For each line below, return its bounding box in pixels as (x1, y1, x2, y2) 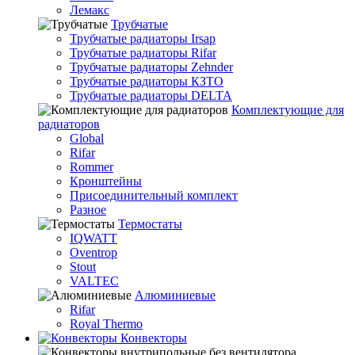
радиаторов (38, 117, 100, 131)
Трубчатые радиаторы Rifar (70, 46, 216, 59)
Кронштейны (70, 174, 142, 188)
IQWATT (70, 231, 117, 245)
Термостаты (118, 217, 182, 231)
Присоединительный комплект (70, 189, 238, 202)
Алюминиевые (135, 288, 216, 302)
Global (70, 132, 104, 145)
